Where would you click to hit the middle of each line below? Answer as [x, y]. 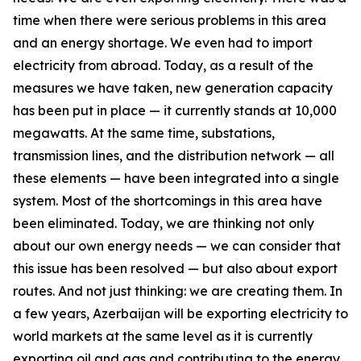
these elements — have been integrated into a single [176, 178]
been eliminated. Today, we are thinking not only [164, 223]
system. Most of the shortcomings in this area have [168, 201]
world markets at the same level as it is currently [163, 336]
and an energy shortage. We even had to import [163, 43]
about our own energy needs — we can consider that [177, 246]
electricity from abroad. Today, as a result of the [163, 65]
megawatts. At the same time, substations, [144, 133]
